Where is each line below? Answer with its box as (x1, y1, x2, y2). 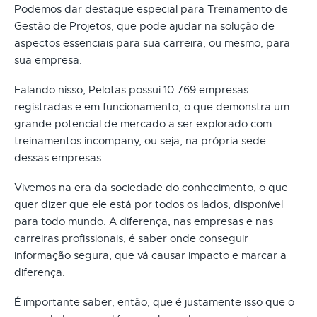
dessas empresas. (14, 151, 104, 164)
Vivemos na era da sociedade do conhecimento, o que (14, 180, 288, 194)
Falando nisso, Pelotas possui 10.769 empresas (14, 83, 248, 96)
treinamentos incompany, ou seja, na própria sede (14, 134, 266, 147)
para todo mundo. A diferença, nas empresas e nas (14, 214, 273, 228)
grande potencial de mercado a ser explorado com (14, 117, 272, 130)
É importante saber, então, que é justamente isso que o (14, 295, 294, 309)
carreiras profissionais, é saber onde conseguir (14, 231, 248, 245)
